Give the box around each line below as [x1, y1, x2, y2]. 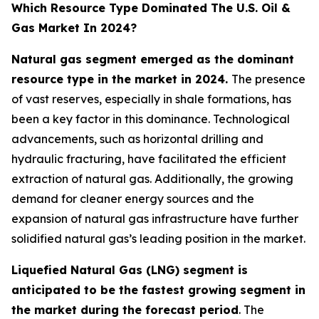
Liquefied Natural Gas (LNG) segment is [11, 262, 248, 277]
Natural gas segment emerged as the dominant [11, 51, 294, 66]
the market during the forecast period [11, 302, 239, 317]
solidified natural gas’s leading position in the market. [11, 231, 305, 246]
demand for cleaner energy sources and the [11, 191, 254, 206]
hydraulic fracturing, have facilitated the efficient [11, 151, 286, 166]
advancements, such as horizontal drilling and [11, 131, 263, 146]
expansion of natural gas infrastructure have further [11, 211, 298, 226]
